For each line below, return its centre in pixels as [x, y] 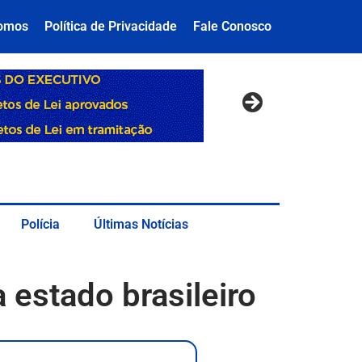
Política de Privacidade [111, 26]
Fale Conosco [232, 26]
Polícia [40, 224]
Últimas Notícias [141, 224]
